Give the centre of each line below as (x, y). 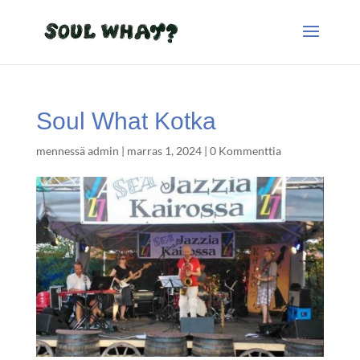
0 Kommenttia (245, 151)
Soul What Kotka (126, 121)
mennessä (61, 151)
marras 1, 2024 (164, 151)
